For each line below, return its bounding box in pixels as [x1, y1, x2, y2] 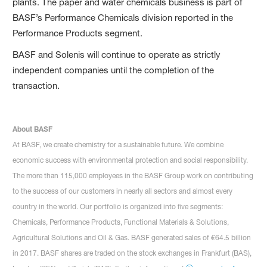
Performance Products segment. [13, 27, 143, 39]
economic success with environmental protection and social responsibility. [13, 155, 249, 164]
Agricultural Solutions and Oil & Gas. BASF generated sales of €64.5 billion [13, 232, 252, 242]
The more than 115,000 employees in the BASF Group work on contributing [13, 170, 254, 180]
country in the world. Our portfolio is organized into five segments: [13, 201, 223, 211]
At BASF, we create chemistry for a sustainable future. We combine [13, 139, 224, 149]
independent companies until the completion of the [13, 64, 215, 76]
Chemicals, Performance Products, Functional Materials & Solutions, [13, 217, 229, 226]
